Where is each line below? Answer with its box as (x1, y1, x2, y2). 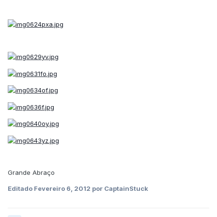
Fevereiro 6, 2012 (34, 184, 91, 192)
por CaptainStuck (91, 184, 148, 192)
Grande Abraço (8, 168, 55, 176)
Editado (8, 184, 34, 192)
